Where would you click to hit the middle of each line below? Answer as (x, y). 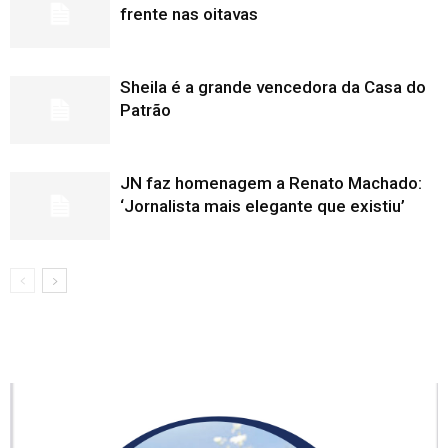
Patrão (145, 109)
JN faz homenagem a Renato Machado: (271, 182)
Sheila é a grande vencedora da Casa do (273, 86)
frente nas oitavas (189, 13)
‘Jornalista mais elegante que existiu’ (262, 205)
